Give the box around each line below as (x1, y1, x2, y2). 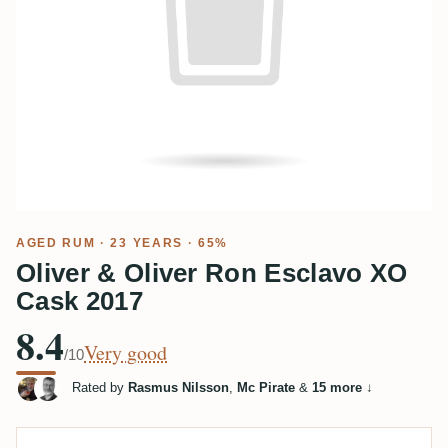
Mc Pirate (237, 380, 295, 396)
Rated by (72, 380, 128, 396)
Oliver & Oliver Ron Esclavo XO (16, 258, 408, 288)
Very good (84, 339, 167, 366)
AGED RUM (16, 236, 96, 250)
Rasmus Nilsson (128, 380, 229, 396)
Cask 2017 (16, 286, 143, 316)
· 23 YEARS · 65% (95, 236, 229, 250)
